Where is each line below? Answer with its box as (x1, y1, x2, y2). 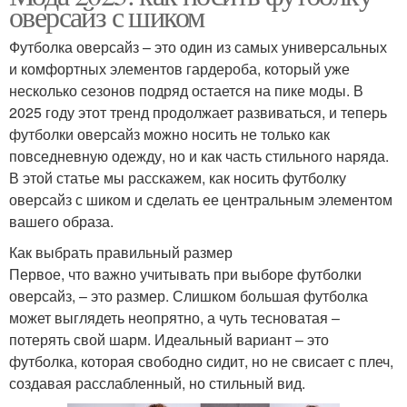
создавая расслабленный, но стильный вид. (9, 372, 305, 393)
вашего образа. (9, 210, 114, 232)
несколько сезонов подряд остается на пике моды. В (9, 79, 363, 101)
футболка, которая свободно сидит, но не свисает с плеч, (9, 350, 393, 372)
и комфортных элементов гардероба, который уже (9, 57, 350, 79)
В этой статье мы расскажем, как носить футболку (9, 166, 346, 188)
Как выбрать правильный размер (9, 241, 233, 263)
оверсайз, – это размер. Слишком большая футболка (9, 284, 368, 306)
